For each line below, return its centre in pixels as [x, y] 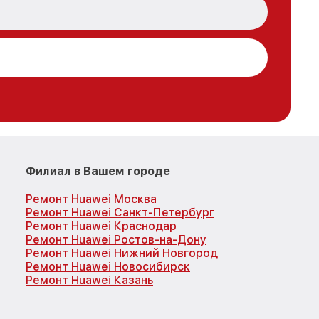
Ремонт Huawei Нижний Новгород [122, 253]
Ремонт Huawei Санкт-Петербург [120, 212]
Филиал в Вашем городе [98, 171]
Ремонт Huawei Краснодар [101, 226]
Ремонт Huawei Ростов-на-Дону [116, 239]
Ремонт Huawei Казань [89, 280]
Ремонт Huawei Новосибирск [108, 266]
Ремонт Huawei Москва [91, 199]
